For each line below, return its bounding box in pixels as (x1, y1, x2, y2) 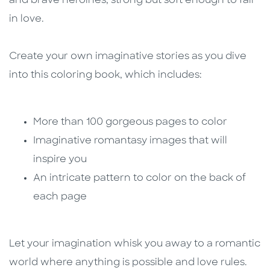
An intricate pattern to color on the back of (33, 173, 246, 183)
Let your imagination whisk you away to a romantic (9, 239, 260, 249)
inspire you (33, 154, 87, 165)
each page (33, 192, 87, 202)
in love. (9, 14, 46, 24)
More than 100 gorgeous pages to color (33, 117, 230, 127)
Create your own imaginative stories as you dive (9, 51, 246, 61)
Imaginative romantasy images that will (33, 136, 227, 146)
